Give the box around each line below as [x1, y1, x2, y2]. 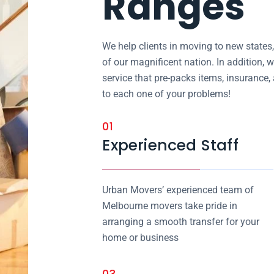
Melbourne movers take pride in [102, 200, 238, 212]
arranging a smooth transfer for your [102, 216, 260, 228]
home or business [102, 232, 179, 243]
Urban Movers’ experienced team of [102, 184, 254, 196]
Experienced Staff [102, 135, 239, 156]
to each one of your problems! [102, 88, 231, 100]
